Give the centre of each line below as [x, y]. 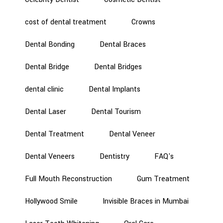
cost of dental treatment [66, 22]
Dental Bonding [50, 45]
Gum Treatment [163, 179]
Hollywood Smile [51, 202]
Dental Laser [46, 112]
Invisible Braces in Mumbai [146, 202]
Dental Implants [114, 90]
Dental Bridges [118, 67]
